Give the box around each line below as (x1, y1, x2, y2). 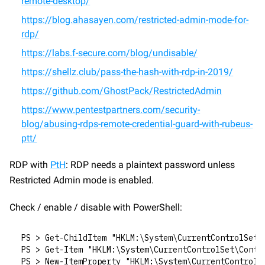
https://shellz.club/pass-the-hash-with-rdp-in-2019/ (21, 66, 234, 77)
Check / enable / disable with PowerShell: (9, 202, 182, 213)
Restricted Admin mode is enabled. (9, 174, 154, 186)
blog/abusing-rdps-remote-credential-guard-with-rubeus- (21, 118, 253, 130)
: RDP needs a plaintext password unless (66, 159, 235, 170)
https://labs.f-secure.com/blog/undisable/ (21, 47, 198, 59)
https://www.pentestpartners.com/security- (21, 104, 201, 115)
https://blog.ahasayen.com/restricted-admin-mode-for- (21, 14, 249, 25)
